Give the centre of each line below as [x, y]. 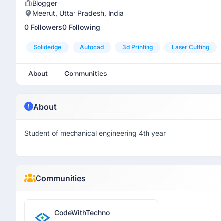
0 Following [81, 27]
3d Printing [138, 47]
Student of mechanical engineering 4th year [95, 133]
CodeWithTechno [82, 212]
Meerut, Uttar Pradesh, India [78, 13]
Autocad [92, 47]
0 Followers [43, 27]
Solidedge [47, 47]
